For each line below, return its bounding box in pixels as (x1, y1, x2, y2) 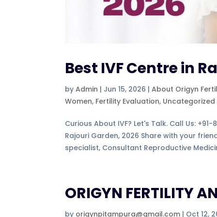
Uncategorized (163, 96, 216, 106)
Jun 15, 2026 (104, 84, 146, 94)
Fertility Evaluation (95, 96, 160, 106)
